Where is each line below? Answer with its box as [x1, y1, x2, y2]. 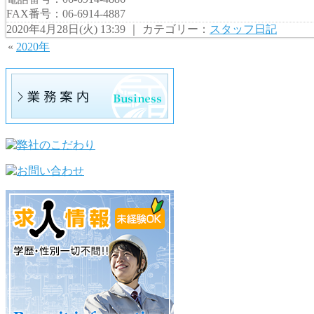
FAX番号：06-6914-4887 [6, 7, 125, 20]
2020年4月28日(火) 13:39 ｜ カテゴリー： [6, 22, 210, 35]
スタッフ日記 [210, 22, 277, 35]
